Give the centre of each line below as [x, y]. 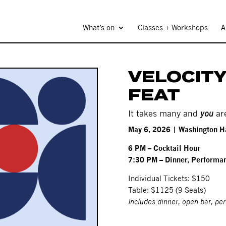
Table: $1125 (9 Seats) [167, 190]
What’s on [99, 27]
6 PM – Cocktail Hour [164, 148]
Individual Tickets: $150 [169, 178]
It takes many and [164, 113]
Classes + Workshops [173, 27]
